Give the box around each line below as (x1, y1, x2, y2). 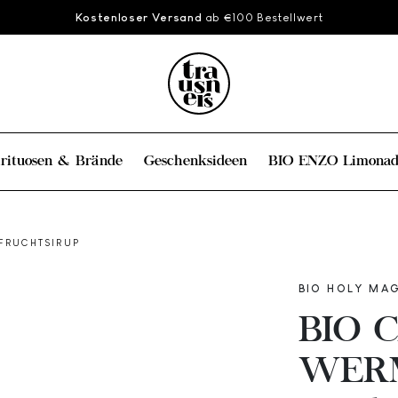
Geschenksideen (143, 154, 247, 169)
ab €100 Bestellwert (202, 11, 323, 24)
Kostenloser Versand (75, 11, 203, 24)
